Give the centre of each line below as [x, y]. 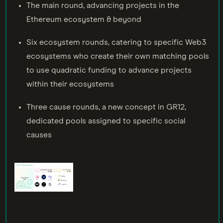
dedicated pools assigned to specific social [106, 121]
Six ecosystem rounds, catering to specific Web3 [116, 42]
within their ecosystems [70, 84]
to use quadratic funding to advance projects [109, 70]
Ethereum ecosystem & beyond [84, 19]
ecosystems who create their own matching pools [118, 56]
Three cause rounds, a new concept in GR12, [106, 107]
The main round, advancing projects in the [103, 5]
